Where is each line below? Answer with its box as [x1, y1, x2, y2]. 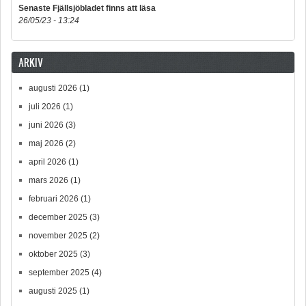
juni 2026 [29, 120, 64, 130]
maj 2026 [29, 138, 64, 148]
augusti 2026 [29, 83, 77, 93]
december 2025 [29, 212, 87, 222]
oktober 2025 [29, 249, 78, 259]
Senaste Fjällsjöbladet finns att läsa [18, 3, 156, 13]
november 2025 [29, 230, 87, 240]
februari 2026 [29, 193, 79, 204]
